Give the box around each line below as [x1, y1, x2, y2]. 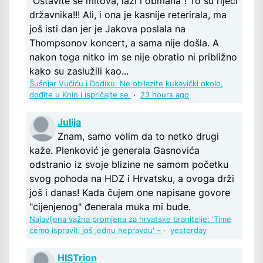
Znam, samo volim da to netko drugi [58, 130, 219, 142]
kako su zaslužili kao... [29, 65, 129, 77]
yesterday [170, 225, 207, 235]
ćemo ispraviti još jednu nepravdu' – [29, 225, 161, 235]
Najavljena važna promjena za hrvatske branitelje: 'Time [29, 214, 231, 224]
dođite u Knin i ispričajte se [29, 90, 131, 99]
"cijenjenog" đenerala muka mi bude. [29, 200, 191, 213]
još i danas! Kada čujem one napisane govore [29, 186, 230, 198]
